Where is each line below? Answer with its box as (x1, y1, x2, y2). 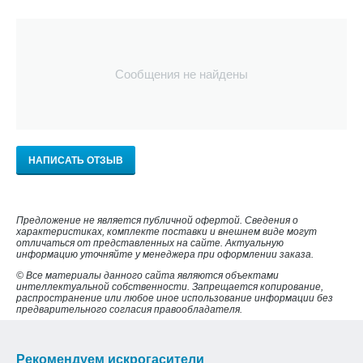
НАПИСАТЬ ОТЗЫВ (28, 154, 123, 166)
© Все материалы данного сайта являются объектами (16, 269, 279, 281)
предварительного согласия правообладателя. (16, 303, 242, 315)
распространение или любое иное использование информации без (16, 292, 333, 304)
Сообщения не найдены (115, 66, 248, 81)
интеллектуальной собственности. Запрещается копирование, (16, 280, 323, 293)
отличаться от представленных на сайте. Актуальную (16, 237, 284, 249)
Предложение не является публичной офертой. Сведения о (16, 214, 298, 226)
